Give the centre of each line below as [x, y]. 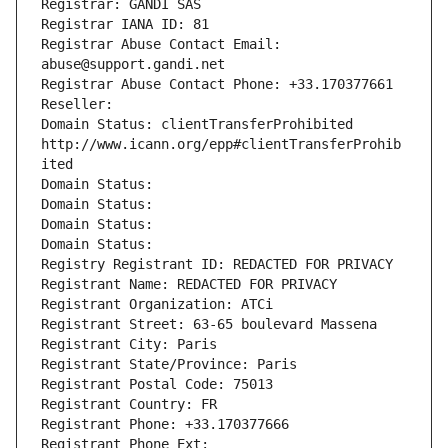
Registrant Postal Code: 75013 [157, 384]
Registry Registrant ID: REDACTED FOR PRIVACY [217, 264]
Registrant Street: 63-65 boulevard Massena [209, 324]
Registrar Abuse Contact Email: [161, 44]
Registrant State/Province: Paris [169, 364]
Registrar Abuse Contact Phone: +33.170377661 [217, 84]
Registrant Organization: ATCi [157, 304]
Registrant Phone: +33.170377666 [165, 424]
